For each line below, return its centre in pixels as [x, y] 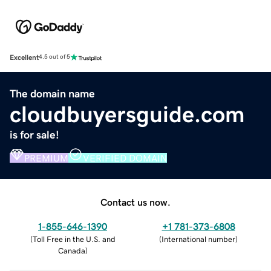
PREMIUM [46, 158]
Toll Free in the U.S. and [74, 239]
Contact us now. [135, 202]
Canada [71, 250]
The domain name [52, 93]
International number [198, 239]
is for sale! [34, 135]
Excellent [24, 57]
